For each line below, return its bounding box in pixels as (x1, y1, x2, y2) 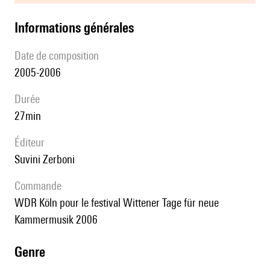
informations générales (18, 19, 134, 36)
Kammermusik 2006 (14, 213, 98, 227)
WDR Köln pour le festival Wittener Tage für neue (14, 196, 24, 210)
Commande (20, 179, 61, 193)
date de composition (21, 49, 99, 63)
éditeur (20, 136, 45, 149)
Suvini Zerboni (20, 152, 75, 166)
